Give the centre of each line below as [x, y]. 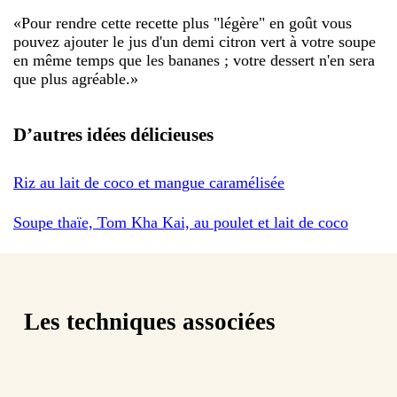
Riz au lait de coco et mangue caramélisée [149, 182]
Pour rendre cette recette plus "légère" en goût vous [187, 23]
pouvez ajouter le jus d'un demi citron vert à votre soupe [195, 41]
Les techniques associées [150, 322]
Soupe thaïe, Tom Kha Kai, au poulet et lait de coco [181, 222]
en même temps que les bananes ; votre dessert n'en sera [194, 60]
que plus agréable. [72, 78]
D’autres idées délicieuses [113, 134]
